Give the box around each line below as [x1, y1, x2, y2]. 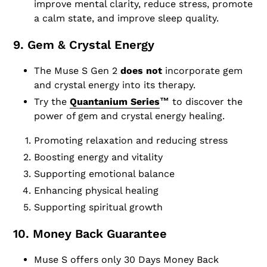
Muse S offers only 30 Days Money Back [34, 254, 219, 266]
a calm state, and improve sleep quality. [34, 12, 219, 24]
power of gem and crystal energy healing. [34, 110, 225, 122]
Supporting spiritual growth [34, 201, 163, 213]
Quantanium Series [70, 95, 160, 107]
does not [120, 64, 162, 76]
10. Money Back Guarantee [13, 226, 167, 241]
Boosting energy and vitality [34, 151, 163, 163]
